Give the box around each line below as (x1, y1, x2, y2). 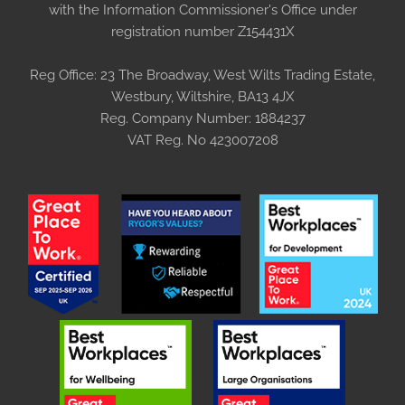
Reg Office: (30, 66, 97, 83)
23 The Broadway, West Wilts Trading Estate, (97, 66, 375, 83)
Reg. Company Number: (99, 109, 251, 127)
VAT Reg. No (127, 131, 206, 148)
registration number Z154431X (111, 23, 294, 40)
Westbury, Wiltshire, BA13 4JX (111, 88, 294, 105)
